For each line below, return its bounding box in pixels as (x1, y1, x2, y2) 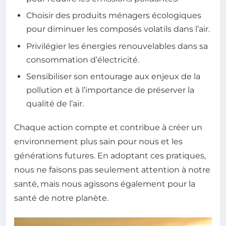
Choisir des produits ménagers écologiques (26, 11, 201, 21)
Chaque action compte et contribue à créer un (14, 122, 202, 132)
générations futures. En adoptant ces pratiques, (14, 150, 206, 160)
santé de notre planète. (14, 193, 108, 203)
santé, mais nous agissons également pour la (14, 179, 195, 189)
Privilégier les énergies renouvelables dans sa (26, 41, 208, 51)
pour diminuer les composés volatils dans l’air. (26, 24, 210, 34)
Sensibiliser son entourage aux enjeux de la (26, 71, 200, 81)
